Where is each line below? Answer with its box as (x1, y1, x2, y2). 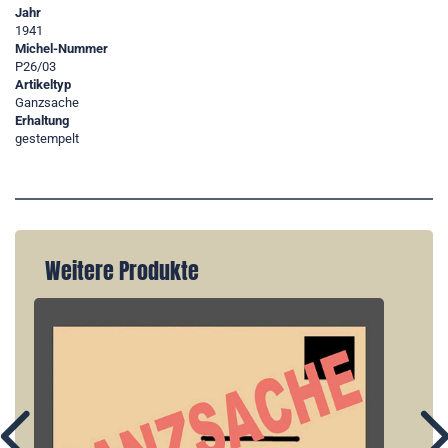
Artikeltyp (15, 77, 71, 93)
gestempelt (15, 131, 79, 147)
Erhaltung (15, 113, 69, 129)
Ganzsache (15, 95, 79, 111)
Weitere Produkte (45, 255, 199, 288)
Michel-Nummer (15, 41, 108, 57)
